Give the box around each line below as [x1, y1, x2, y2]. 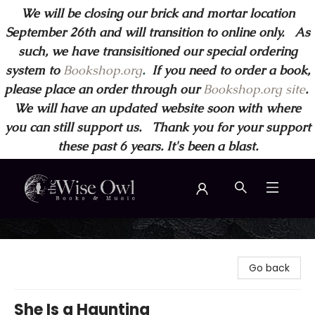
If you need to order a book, [144, 62, 310, 78]
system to [5, 62, 60, 78]
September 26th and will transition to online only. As [5, 24, 310, 40]
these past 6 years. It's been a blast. [57, 138, 258, 154]
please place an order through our [4, 81, 203, 97]
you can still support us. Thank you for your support [4, 119, 311, 135]
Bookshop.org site [202, 81, 305, 97]
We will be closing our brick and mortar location [20, 5, 295, 21]
